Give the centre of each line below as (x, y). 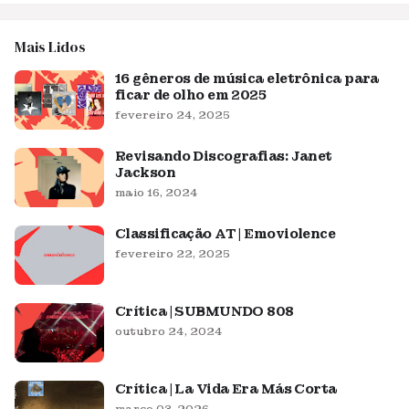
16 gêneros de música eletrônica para (247, 79)
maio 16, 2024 (157, 193)
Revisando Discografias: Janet (224, 156)
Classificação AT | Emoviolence (225, 234)
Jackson (146, 173)
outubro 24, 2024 (169, 331)
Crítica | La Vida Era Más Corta (226, 389)
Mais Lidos (50, 47)
